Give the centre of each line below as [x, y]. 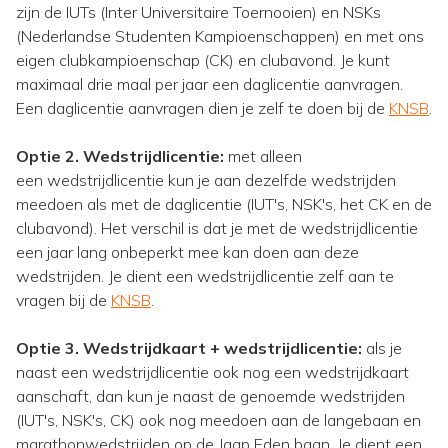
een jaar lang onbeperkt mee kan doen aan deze [187, 252]
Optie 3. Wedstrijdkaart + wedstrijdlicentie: [189, 348]
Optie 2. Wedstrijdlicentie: [122, 156]
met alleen [265, 156]
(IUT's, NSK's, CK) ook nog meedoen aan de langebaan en [218, 420]
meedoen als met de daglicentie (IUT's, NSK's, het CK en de [224, 204]
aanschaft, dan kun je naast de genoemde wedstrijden [210, 396]
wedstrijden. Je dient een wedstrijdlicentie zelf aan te [205, 276]
